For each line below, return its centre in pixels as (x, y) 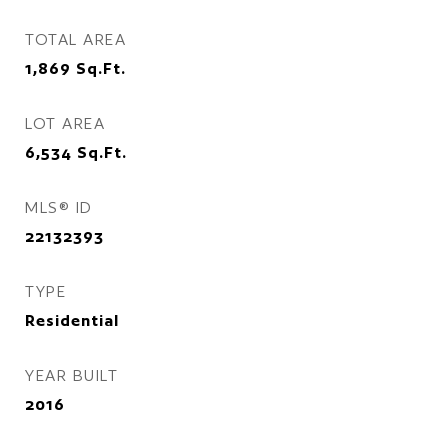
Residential (72, 320)
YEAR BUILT (71, 375)
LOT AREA (65, 123)
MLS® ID (59, 207)
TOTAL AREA (75, 39)
